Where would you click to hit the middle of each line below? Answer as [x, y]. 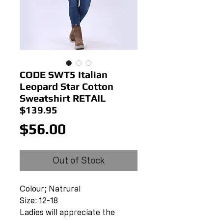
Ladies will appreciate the [67, 212]
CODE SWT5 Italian [64, 74]
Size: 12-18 [39, 200]
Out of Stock [79, 160]
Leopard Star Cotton [67, 86]
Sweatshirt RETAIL [63, 98]
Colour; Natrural [50, 189]
